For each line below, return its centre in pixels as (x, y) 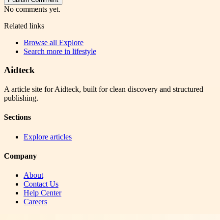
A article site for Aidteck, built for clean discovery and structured (104, 89)
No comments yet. (32, 9)
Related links (24, 26)
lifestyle (84, 51)
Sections (17, 117)
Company (20, 156)
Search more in (48, 51)
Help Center (42, 193)
